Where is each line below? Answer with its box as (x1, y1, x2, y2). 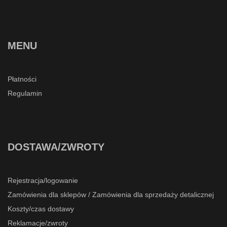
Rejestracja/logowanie (8, 176, 78, 185)
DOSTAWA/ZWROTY (8, 141, 104, 153)
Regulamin (8, 89, 42, 98)
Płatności (8, 75, 36, 84)
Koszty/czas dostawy (8, 205, 74, 213)
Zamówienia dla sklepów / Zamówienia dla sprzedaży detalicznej (8, 191, 214, 199)
